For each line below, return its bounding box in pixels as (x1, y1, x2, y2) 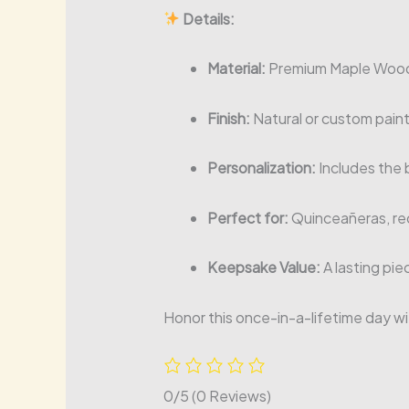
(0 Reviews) (191, 385, 271, 405)
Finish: (206, 108, 250, 128)
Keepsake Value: (206, 257, 320, 278)
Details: (182, 8, 235, 28)
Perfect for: (206, 207, 288, 227)
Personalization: (206, 158, 316, 178)
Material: (206, 58, 266, 79)
